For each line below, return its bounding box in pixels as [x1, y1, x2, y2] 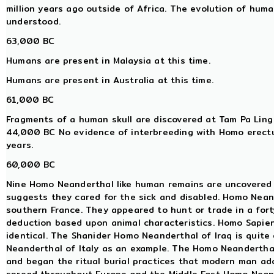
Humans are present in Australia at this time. [6, 73, 213, 87]
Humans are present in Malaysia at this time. [6, 54, 210, 68]
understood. [6, 15, 61, 29]
